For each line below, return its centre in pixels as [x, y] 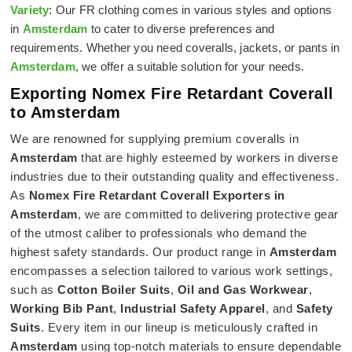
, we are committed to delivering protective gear [208, 214]
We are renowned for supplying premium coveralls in [154, 138]
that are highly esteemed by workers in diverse [207, 157]
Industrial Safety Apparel [193, 308]
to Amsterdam [65, 112]
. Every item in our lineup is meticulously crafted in [179, 327]
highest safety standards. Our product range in [140, 251]
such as [34, 289]
